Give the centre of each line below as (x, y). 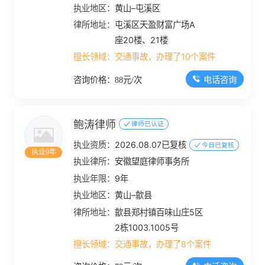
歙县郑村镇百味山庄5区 (159, 212)
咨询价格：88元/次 (108, 80)
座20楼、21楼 (142, 40)
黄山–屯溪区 (138, 8)
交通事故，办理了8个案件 (163, 244)
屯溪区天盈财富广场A (155, 24)
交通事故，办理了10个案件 (165, 57)
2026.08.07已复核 (151, 145)
